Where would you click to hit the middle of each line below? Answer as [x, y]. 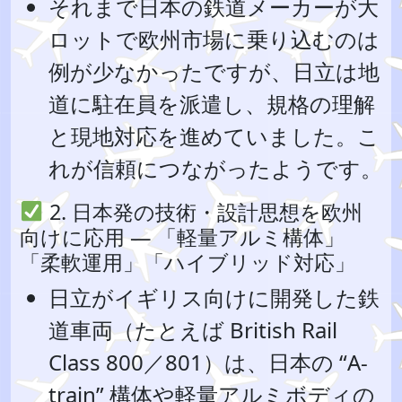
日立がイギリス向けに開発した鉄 [214, 297]
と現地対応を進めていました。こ [214, 136]
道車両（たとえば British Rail [193, 330]
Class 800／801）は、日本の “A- [208, 362]
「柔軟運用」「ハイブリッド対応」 [188, 262]
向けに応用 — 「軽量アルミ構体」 [182, 237]
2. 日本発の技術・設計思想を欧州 [203, 212]
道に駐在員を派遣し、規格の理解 [212, 104]
